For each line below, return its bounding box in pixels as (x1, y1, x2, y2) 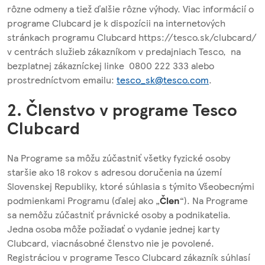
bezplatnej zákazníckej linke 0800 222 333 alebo (7, 58, 214, 72)
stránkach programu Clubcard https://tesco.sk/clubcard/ (7, 30, 257, 44)
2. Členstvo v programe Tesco (7, 98, 237, 122)
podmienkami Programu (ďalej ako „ (7, 193, 160, 208)
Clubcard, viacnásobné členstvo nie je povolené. (7, 236, 214, 250)
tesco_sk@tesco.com (117, 72, 209, 86)
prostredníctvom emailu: (7, 72, 117, 86)
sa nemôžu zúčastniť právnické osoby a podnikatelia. (7, 208, 231, 222)
